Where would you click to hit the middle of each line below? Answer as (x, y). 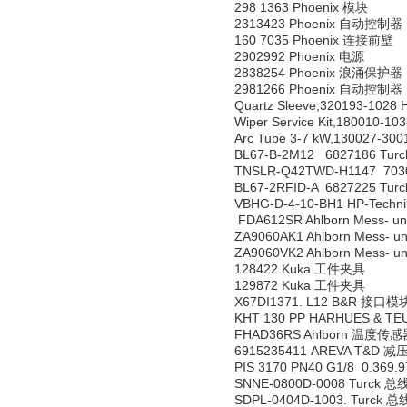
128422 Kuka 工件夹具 (300, 269)
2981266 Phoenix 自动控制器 (318, 89)
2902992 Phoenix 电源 (299, 56)
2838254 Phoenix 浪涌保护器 (318, 73)
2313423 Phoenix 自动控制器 (318, 24)
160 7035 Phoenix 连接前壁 (314, 40)
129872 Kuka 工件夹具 (300, 285)
